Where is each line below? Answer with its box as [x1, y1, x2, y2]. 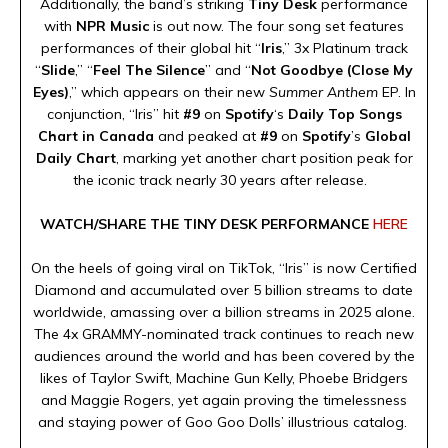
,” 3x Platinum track [281, 38, 408, 57]
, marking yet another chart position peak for [115, 148, 413, 167]
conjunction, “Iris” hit [46, 104, 183, 123]
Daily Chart [35, 148, 116, 167]
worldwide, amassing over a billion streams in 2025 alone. [33, 302, 415, 321]
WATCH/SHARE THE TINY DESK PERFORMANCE [40, 214, 373, 233]
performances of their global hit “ [40, 38, 261, 57]
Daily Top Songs [287, 104, 402, 123]
